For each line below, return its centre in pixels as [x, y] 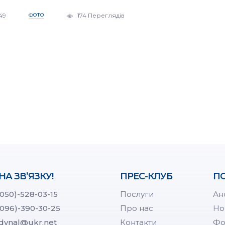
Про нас [137, 208]
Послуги [137, 194]
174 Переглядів [100, 16]
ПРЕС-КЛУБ [146, 177]
